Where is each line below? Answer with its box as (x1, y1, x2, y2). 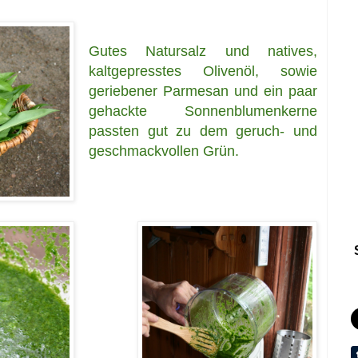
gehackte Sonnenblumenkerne (89, 102, 317, 119)
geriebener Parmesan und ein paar (89, 82, 317, 99)
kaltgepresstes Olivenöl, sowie (89, 62, 317, 79)
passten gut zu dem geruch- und (89, 122, 317, 139)
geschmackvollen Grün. (89, 142, 243, 159)
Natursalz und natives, (145, 42, 318, 59)
